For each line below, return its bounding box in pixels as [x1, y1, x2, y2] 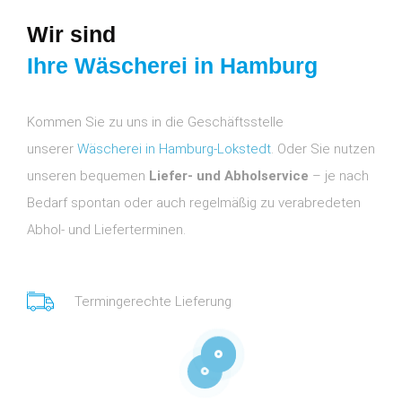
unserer [27, 141, 77, 158]
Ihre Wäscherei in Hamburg [27, 53, 318, 79]
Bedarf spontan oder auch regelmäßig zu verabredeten [27, 195, 361, 212]
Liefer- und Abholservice [149, 168, 309, 185]
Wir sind [27, 22, 116, 48]
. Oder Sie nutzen [271, 141, 375, 158]
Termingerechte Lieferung [74, 293, 232, 310]
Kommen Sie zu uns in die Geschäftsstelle [27, 114, 284, 131]
